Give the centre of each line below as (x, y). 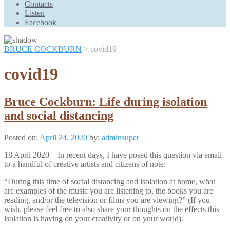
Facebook (41, 22)
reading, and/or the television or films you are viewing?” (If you (107, 200)
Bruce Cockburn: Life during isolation (106, 101)
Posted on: (22, 137)
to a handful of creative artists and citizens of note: (85, 164)
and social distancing (59, 115)
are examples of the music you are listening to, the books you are (109, 190)
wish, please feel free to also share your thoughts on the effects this (112, 209)
